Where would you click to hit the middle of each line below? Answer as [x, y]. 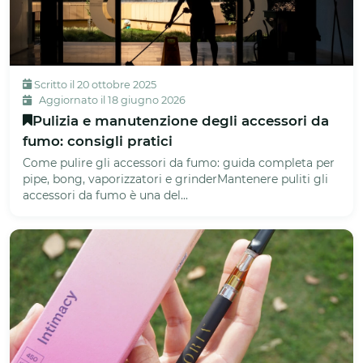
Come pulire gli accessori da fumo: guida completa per [179, 162]
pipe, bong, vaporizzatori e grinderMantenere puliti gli [175, 179]
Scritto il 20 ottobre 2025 [94, 84]
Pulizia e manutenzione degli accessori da [181, 120]
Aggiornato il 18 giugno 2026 [111, 100]
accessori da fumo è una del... [105, 195]
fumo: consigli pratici [98, 141]
